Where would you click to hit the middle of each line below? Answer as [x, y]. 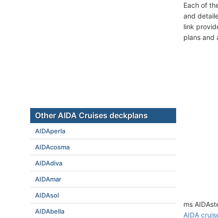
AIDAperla [50, 131]
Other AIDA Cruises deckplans [91, 115]
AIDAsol [47, 195]
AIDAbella [50, 211]
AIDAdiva [49, 163]
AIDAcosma [52, 147]
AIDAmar [48, 179]
